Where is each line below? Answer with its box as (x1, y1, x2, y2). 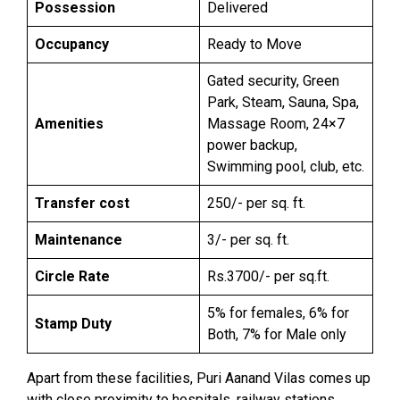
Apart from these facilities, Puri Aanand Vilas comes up (27, 370, 371, 387)
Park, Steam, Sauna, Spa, (207, 94, 359, 111)
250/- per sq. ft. (207, 195, 305, 212)
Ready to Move (207, 36, 302, 53)
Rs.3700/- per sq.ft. (207, 268, 329, 285)
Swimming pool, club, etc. (207, 158, 364, 175)
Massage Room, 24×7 (207, 115, 345, 132)
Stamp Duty (35, 315, 112, 332)
